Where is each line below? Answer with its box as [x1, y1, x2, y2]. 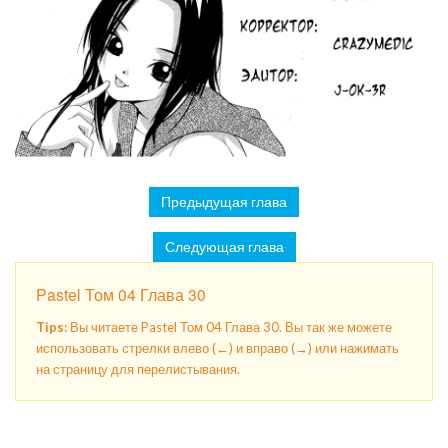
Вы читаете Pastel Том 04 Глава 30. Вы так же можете [67, 318, 392, 335]
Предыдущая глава [161, 193, 287, 211]
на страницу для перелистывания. [36, 360, 240, 377]
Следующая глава [164, 238, 284, 256]
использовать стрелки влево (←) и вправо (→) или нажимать [36, 339, 399, 356]
